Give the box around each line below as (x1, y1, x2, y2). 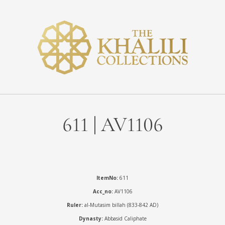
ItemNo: (96, 174, 118, 181)
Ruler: (67, 201, 83, 208)
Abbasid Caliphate (104, 214, 147, 222)
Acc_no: (92, 187, 113, 195)
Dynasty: (78, 214, 104, 222)
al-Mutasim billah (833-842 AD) (83, 201, 158, 208)
